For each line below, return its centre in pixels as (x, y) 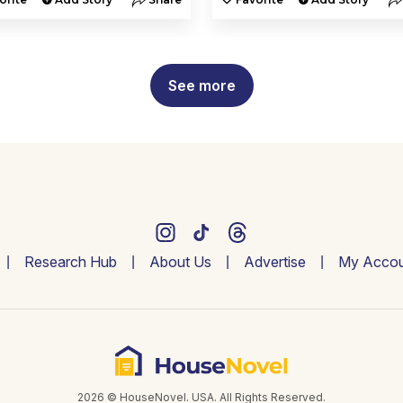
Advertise (274, 261)
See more (201, 85)
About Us (180, 261)
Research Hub (70, 261)
